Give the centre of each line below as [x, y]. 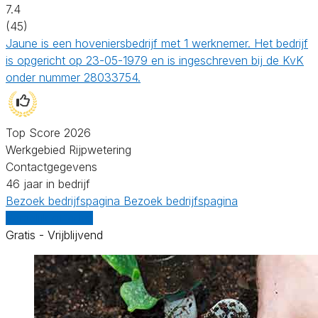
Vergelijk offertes [49, 218]
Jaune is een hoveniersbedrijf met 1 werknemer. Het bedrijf [157, 43]
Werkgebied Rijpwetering [68, 149]
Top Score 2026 [48, 132]
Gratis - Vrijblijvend [54, 235]
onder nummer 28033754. [73, 77]
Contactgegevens [51, 166]
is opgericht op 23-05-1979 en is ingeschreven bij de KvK [155, 60]
